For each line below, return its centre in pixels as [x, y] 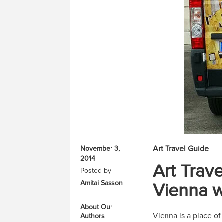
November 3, [100, 148]
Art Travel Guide [180, 149]
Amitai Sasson [102, 183]
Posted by [96, 171]
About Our [96, 207]
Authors [92, 216]
